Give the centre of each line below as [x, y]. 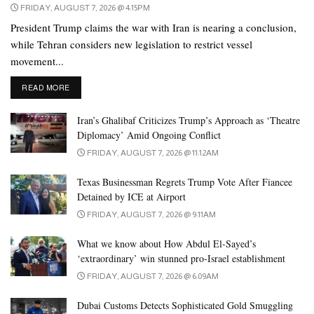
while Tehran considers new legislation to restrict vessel [131, 44]
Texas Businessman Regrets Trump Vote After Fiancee [185, 182]
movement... [37, 61]
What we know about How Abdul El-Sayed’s [166, 243]
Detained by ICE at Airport [131, 196]
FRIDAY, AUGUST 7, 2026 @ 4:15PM [84, 7]
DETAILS [86, 87]
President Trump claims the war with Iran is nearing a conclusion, [153, 27]
